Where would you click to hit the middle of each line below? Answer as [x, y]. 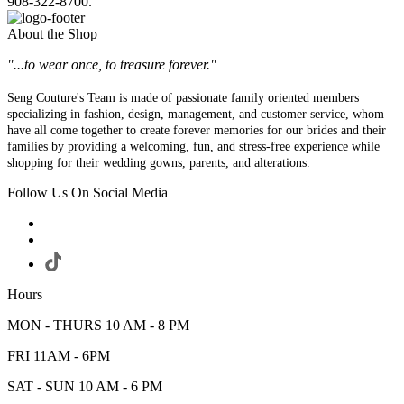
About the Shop [52, 34]
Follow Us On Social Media [87, 193]
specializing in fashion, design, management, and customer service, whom [196, 115]
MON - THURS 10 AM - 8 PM [98, 326]
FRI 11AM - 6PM [59, 356]
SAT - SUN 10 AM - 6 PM [85, 387]
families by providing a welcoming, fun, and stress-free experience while [193, 147]
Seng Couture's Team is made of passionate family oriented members [183, 98]
